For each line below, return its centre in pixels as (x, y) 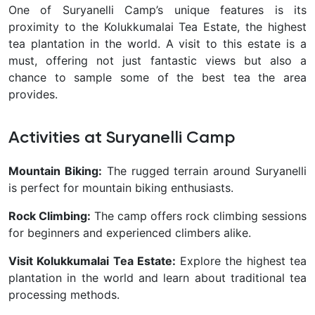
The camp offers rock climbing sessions (199, 216)
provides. (33, 95)
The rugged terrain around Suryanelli (204, 171)
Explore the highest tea (241, 261)
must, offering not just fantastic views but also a (157, 61)
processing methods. (64, 295)
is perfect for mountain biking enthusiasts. (121, 188)
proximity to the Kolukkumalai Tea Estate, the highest (157, 27)
